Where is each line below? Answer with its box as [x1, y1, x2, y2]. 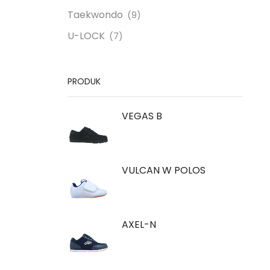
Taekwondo [67, 7, 123, 22]
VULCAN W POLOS [122, 163, 206, 177]
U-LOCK [67, 28, 105, 43]
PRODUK [67, 75, 101, 88]
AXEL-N [122, 217, 156, 231]
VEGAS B [122, 108, 162, 123]
